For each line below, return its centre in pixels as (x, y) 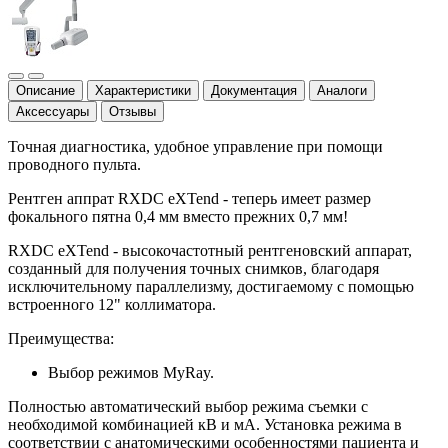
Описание (45, 90)
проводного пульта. (74, 164)
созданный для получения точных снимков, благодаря (193, 268)
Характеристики (143, 90)
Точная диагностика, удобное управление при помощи (195, 146)
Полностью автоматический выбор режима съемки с (188, 406)
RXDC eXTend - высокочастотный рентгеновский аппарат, (210, 250)
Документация (254, 90)
